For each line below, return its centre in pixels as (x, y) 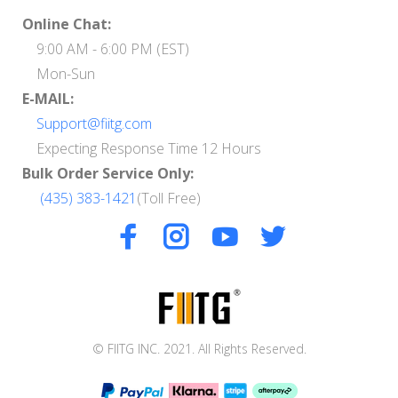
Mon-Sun (59, 74)
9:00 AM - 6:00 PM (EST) (106, 49)
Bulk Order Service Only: (108, 174)
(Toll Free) (169, 199)
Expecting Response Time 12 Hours (142, 149)
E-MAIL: (48, 99)
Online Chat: (67, 24)
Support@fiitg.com (94, 124)
